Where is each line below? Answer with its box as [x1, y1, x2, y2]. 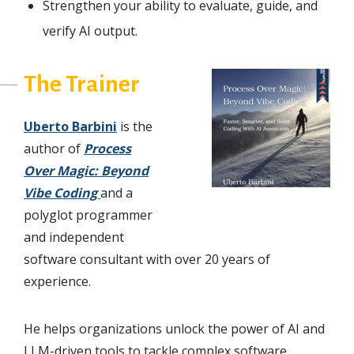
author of [24, 139, 84, 157]
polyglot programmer [24, 205, 153, 224]
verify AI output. [43, 21, 137, 40]
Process [84, 139, 131, 157]
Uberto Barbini [24, 117, 117, 135]
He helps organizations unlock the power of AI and [24, 319, 325, 337]
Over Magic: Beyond [24, 161, 149, 179]
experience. [24, 272, 91, 290]
